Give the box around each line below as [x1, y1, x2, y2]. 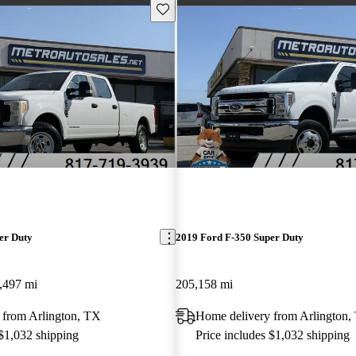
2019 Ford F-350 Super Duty [175, 230, 304, 243]
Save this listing [155, 2, 230, 14]
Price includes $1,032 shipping [195, 327, 350, 342]
